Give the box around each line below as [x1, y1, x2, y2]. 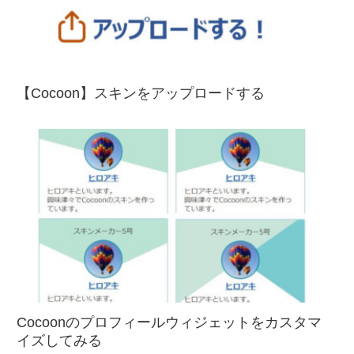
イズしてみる [17, 332, 102, 348]
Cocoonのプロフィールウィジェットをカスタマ [17, 314, 322, 330]
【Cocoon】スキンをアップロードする [17, 85, 265, 101]
